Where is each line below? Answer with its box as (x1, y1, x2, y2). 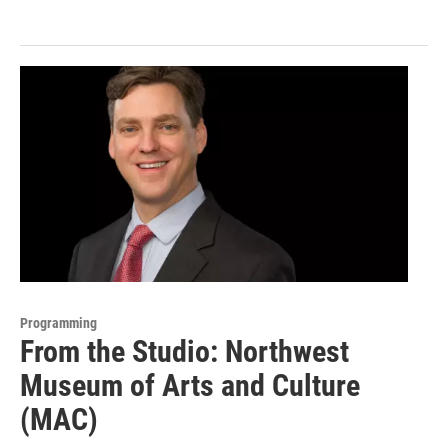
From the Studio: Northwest (20, 334, 349, 370)
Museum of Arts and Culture (20, 368, 360, 404)
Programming (20, 315, 97, 332)
